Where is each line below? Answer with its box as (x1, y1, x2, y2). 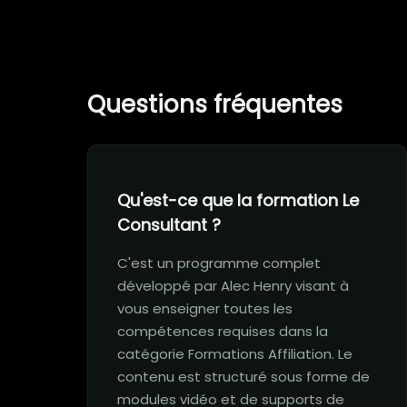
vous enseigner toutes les (117, 299, 293, 318)
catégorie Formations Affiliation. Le (117, 344, 352, 363)
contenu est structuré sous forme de (117, 367, 370, 386)
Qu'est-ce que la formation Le (117, 189, 359, 212)
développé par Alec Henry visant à (117, 276, 349, 295)
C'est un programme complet (117, 253, 321, 273)
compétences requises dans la (117, 322, 328, 341)
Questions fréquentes (87, 88, 342, 121)
